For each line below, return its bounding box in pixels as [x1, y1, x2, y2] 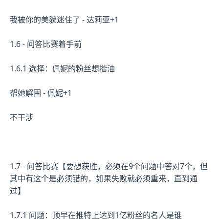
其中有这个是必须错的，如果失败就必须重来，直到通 [10, 173, 197, 184]
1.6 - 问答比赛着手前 [10, 38, 82, 49]
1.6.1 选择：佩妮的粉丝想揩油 [10, 63, 115, 74]
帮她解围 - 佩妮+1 [10, 87, 72, 98]
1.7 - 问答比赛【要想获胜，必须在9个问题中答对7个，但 [10, 160, 208, 172]
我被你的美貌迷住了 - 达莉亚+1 [10, 14, 119, 25]
